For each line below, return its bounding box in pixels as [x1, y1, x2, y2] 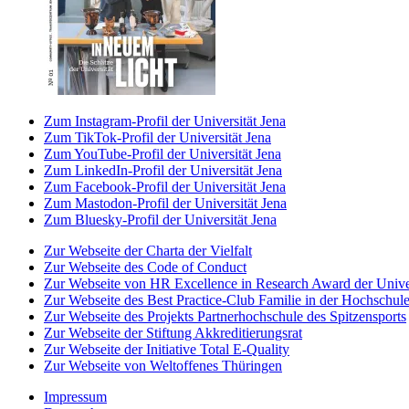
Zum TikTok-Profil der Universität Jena [44, 130, 271, 146]
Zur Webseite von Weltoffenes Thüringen [44, 358, 282, 374]
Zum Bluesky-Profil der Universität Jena [44, 212, 277, 228]
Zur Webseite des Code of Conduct [44, 259, 246, 276]
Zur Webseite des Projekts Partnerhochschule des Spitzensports [44, 309, 406, 325]
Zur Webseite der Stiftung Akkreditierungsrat [44, 325, 302, 341]
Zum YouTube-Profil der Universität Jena [44, 146, 281, 163]
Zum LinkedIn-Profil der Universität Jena [44, 163, 282, 179]
